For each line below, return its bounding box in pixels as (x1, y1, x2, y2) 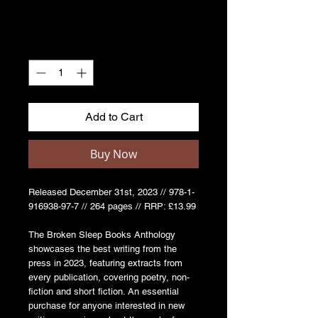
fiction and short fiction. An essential (28, 285, 179, 297)
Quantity (28, 40, 66, 53)
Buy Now (90, 146, 137, 162)
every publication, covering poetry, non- (28, 271, 190, 283)
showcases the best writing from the (28, 243, 177, 254)
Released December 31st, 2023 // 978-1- (28, 186, 194, 197)
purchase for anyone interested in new (28, 300, 185, 311)
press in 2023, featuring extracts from (28, 257, 182, 268)
